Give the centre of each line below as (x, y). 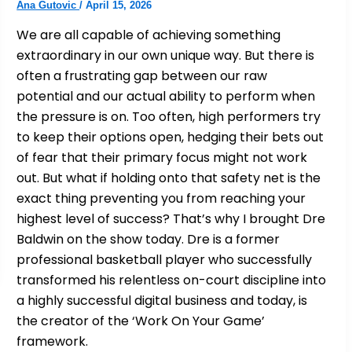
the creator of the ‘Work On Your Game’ (141, 321)
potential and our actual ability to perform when (166, 96)
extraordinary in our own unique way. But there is (166, 55)
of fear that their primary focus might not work (162, 157)
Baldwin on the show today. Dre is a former (148, 239)
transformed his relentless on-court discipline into (172, 280)
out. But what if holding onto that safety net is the (169, 178)
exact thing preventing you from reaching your (161, 198)
